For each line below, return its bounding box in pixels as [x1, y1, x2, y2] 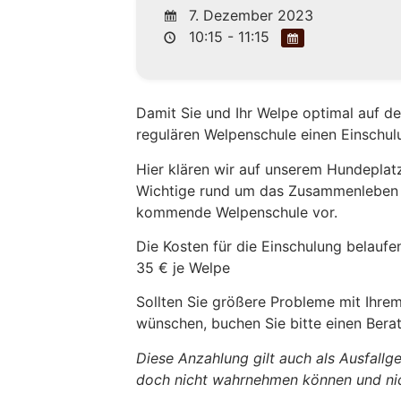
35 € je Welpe [136, 258, 231, 277]
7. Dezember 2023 [184, 5, 314, 24]
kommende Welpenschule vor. [136, 202, 338, 221]
